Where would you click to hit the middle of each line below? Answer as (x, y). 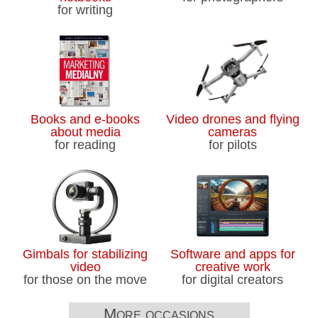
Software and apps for (232, 254)
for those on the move (86, 279)
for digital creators (233, 279)
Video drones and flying (232, 119)
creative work (232, 267)
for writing (86, 10)
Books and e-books (86, 119)
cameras (233, 132)
